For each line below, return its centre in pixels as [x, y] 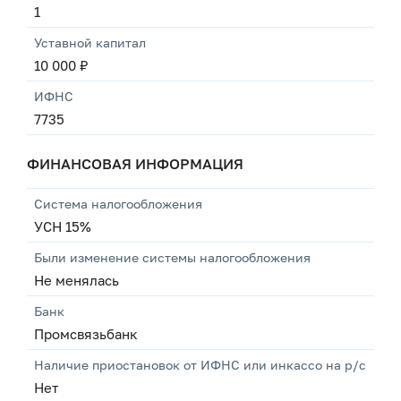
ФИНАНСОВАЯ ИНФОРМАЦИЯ [135, 164]
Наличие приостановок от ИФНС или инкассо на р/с [200, 365]
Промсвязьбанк [86, 334]
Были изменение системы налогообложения [172, 257]
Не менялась [77, 280]
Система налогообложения [118, 204]
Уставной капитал [90, 43]
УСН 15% [63, 226]
